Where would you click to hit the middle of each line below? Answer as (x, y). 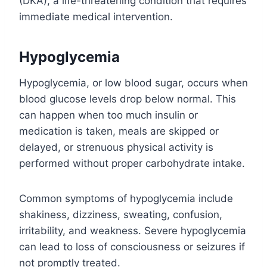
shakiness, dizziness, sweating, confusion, (121, 215)
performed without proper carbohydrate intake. (132, 164)
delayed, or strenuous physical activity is (116, 148)
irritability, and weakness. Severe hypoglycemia (133, 231)
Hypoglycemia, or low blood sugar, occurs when (133, 83)
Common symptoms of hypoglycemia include (126, 199)
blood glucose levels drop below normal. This (128, 99)
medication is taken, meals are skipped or (119, 131)
